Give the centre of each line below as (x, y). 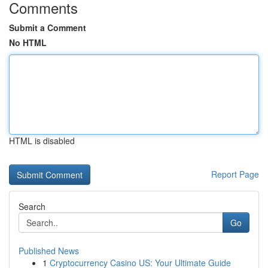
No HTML (28, 42)
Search (32, 206)
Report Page (235, 174)
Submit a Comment (48, 28)
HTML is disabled (42, 141)
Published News (49, 251)
